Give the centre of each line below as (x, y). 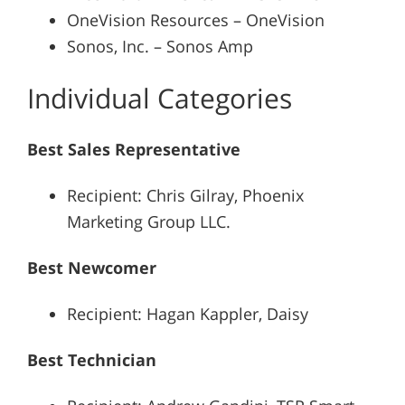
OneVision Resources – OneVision (195, 20)
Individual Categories (159, 99)
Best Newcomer (91, 268)
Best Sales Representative (133, 150)
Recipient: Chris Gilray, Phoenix (185, 196)
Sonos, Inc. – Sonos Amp (160, 47)
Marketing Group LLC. (148, 222)
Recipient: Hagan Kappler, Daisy (187, 314)
